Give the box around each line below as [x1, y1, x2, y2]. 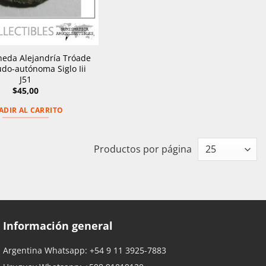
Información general [3, 218, 113, 233]
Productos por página [94, 142, 192, 156]
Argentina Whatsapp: [3, 245, 90, 256]
